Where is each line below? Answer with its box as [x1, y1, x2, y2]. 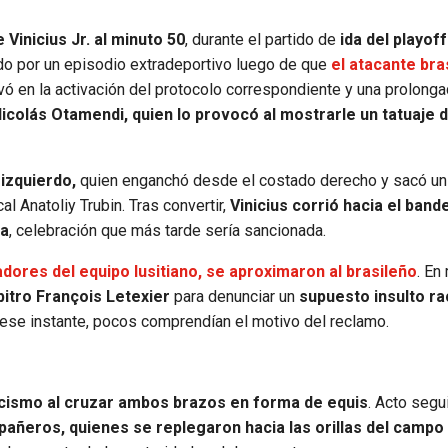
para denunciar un [170, 286, 299, 306]
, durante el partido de [185, 29, 340, 49]
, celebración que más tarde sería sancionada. [9, 220, 326, 240]
